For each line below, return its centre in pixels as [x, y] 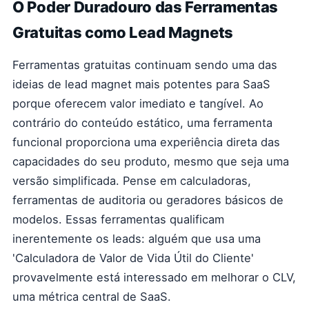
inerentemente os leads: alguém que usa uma [137, 239]
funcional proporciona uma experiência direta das [146, 142]
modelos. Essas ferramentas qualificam [118, 219]
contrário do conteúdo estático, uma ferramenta [142, 123]
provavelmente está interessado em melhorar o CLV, [154, 277]
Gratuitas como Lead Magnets [123, 32]
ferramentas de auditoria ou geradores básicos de [148, 200]
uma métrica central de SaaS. [92, 297]
